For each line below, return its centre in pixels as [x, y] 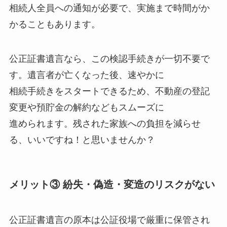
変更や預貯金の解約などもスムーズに [86, 108]
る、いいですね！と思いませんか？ [82, 140]
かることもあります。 [54, 25]
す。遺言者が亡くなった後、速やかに [86, 75]
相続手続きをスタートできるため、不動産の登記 [109, 91]
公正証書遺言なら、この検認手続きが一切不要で [109, 59]
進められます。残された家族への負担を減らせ [105, 124]
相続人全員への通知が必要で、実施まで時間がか [109, 8]
